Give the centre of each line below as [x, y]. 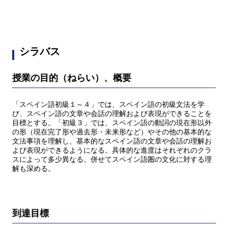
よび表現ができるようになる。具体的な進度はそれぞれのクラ [112, 151]
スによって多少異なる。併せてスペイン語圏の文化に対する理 [112, 160]
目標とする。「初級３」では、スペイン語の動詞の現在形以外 [112, 123]
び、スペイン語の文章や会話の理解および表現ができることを [112, 114]
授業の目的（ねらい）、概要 [72, 78]
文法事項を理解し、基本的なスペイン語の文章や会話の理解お [112, 141]
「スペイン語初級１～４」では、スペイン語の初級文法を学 [108, 105]
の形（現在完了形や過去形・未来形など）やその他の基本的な [112, 132]
